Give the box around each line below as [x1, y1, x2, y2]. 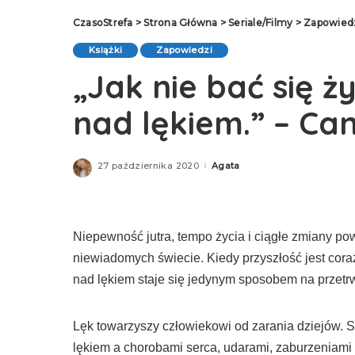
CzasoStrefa [73, 17, 133, 29]
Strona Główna [143, 17, 218, 29]
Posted [197, 162, 231, 174]
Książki [89, 44, 123, 55]
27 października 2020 [97, 159, 199, 171]
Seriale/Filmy [228, 17, 293, 29]
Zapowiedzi [156, 44, 212, 55]
